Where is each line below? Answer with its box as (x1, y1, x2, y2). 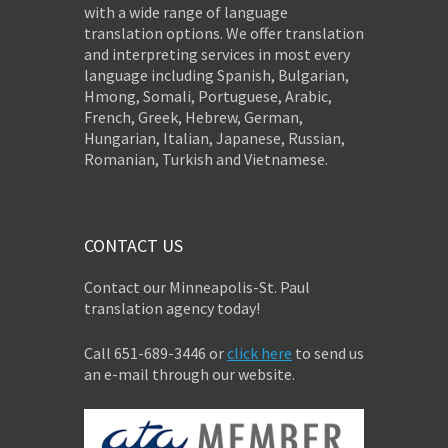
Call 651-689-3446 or (84, 342, 227, 363)
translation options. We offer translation (84, 22, 364, 43)
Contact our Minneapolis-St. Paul (84, 276, 310, 297)
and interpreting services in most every (84, 43, 350, 64)
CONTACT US (84, 233, 183, 257)
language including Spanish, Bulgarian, (84, 64, 349, 85)
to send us (292, 342, 364, 363)
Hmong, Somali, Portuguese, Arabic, (84, 85, 332, 106)
